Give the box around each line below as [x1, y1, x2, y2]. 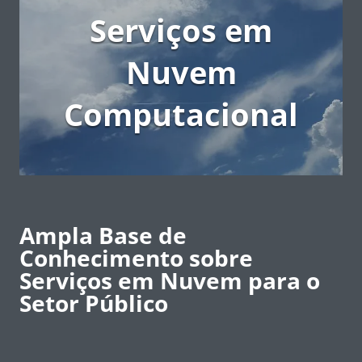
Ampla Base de [19, 219, 187, 250]
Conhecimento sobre [19, 242, 253, 273]
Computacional [64, 92, 298, 135]
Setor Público [19, 287, 168, 318]
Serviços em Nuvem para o [19, 264, 320, 296]
